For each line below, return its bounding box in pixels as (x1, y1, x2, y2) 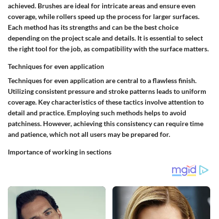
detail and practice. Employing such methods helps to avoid (8, 108, 186, 117)
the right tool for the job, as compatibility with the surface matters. (8, 44, 209, 53)
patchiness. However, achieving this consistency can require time (8, 119, 203, 128)
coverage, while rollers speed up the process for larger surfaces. (8, 12, 199, 21)
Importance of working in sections (8, 147, 111, 156)
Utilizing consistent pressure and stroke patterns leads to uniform (8, 87, 206, 95)
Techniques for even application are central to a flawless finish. (8, 76, 197, 85)
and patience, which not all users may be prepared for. (8, 130, 170, 138)
